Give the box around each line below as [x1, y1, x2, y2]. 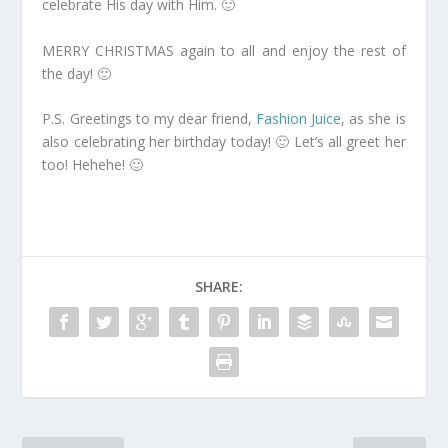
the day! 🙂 [42, 63, 112, 83]
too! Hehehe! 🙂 [42, 155, 144, 175]
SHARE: [195, 277, 243, 297]
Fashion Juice [256, 109, 342, 129]
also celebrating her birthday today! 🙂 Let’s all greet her [42, 132, 406, 152]
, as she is [341, 109, 406, 129]
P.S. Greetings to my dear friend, [42, 109, 257, 129]
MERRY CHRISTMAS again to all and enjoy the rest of [42, 40, 406, 60]
